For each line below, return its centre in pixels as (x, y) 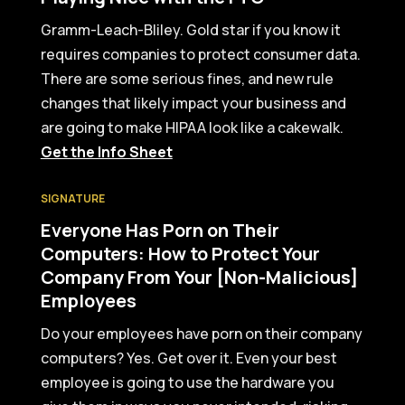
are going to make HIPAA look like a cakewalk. (192, 127)
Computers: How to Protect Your (180, 254)
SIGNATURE (72, 198)
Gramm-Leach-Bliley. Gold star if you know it (190, 30)
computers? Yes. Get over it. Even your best (188, 358)
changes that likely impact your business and (193, 103)
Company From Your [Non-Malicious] (199, 277)
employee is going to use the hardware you (187, 382)
